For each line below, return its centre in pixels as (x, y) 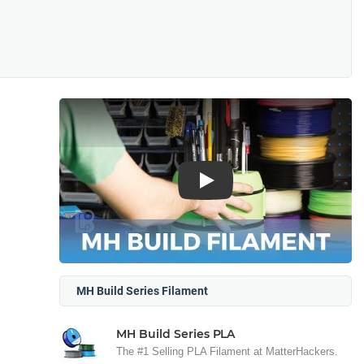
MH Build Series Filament (142, 290)
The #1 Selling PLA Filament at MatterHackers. (227, 351)
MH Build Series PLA (176, 334)
